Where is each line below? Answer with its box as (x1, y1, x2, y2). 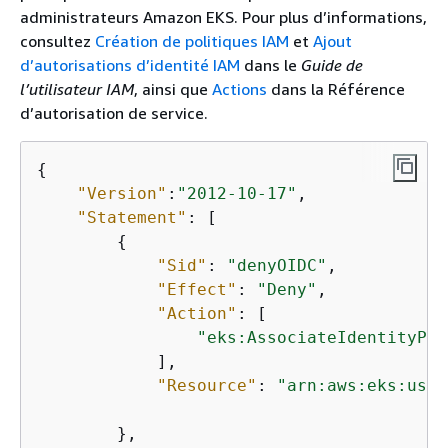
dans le (240, 55, 301, 76)
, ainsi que (134, 79, 212, 100)
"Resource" (157, 376, 257, 396)
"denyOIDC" (227, 256, 327, 276)
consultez (20, 31, 95, 52)
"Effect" (157, 280, 237, 300)
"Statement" (77, 208, 187, 228)
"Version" (77, 184, 167, 204)
